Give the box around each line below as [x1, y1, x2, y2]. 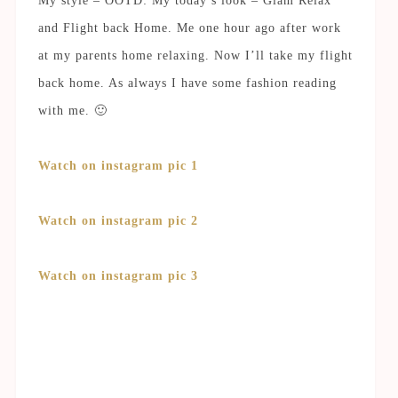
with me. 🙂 [37, 103, 107, 117]
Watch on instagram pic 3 [37, 268, 198, 283]
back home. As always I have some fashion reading [37, 76, 337, 90]
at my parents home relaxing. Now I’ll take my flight [37, 48, 353, 62]
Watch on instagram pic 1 [37, 158, 198, 172]
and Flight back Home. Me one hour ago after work [37, 20, 341, 35]
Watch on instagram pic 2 [37, 213, 198, 227]
